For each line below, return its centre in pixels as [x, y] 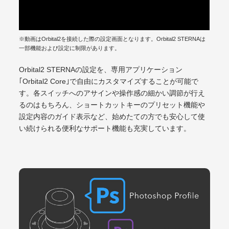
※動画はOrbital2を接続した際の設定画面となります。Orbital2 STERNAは [112, 39]
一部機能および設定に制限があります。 [70, 48]
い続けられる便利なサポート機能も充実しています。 [105, 128]
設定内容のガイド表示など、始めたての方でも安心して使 [112, 117]
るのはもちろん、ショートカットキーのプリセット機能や [112, 105]
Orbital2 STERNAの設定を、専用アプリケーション [101, 70]
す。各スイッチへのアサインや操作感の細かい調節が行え [112, 93]
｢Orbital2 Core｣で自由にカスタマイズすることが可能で [109, 81]
